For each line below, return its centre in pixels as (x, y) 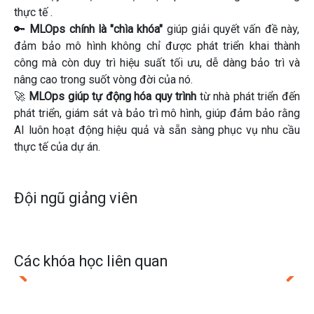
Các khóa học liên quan (91, 261)
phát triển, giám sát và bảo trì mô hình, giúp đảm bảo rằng (157, 113)
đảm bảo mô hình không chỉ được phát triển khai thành (157, 46)
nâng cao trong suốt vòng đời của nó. (103, 80)
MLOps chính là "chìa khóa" (96, 29)
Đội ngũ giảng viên (76, 198)
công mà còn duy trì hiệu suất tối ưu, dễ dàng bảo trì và (157, 63)
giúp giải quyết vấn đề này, (231, 29)
